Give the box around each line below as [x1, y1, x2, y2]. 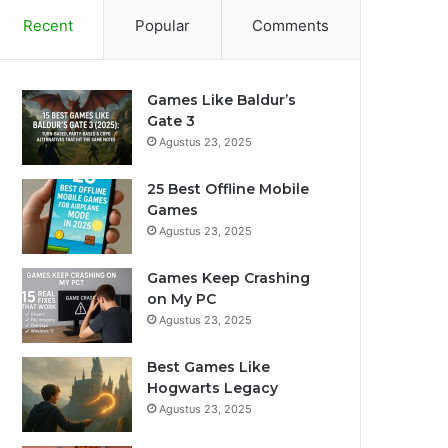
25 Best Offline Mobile [147, 180, 309, 198]
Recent [22, 16, 73, 35]
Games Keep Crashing [147, 269, 310, 287]
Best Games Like [147, 358, 270, 376]
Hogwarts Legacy [147, 379, 278, 397]
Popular [134, 16, 190, 35]
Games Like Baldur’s [147, 91, 296, 109]
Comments [252, 16, 330, 35]
